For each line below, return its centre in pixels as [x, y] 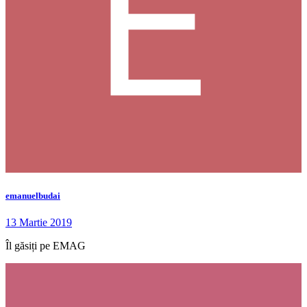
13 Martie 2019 [39, 222]
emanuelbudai [33, 195]
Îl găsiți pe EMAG [47, 246]
